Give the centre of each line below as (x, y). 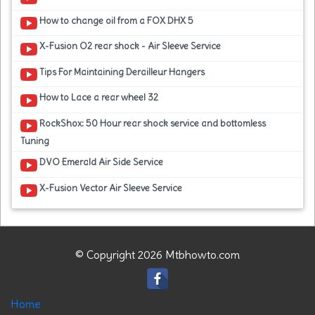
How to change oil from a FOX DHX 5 (115, 20)
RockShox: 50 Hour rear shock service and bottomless (151, 123)
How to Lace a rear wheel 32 (97, 98)
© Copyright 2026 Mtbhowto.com (157, 255)
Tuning (34, 141)
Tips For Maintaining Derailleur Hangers (121, 72)
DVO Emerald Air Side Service (100, 162)
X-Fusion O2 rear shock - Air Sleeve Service (129, 46)
